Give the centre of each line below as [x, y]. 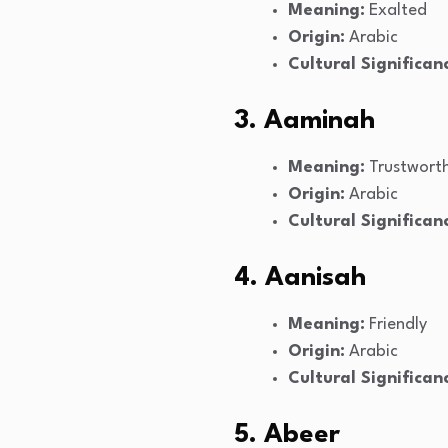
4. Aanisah [300, 278]
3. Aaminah [304, 121]
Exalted [396, 11]
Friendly [396, 325]
